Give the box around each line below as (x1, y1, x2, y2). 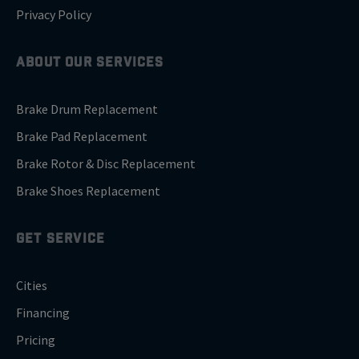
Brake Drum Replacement (16, 101, 158, 118)
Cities (16, 277, 47, 294)
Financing (16, 305, 70, 321)
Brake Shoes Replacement (16, 183, 160, 200)
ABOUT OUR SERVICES (16, 55, 164, 69)
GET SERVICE (16, 232, 106, 245)
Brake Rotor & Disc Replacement (16, 155, 196, 172)
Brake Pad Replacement (16, 128, 147, 145)
